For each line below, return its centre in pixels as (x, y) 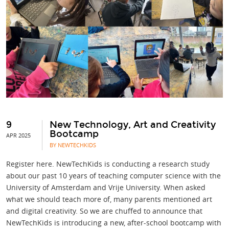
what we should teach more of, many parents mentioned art (109, 199)
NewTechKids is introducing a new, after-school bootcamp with (114, 223)
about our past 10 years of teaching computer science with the (113, 176)
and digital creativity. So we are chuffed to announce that (104, 211)
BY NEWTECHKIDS (73, 145)
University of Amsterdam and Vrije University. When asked (106, 188)
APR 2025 (18, 135)
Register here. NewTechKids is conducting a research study (108, 164)
